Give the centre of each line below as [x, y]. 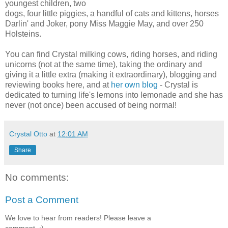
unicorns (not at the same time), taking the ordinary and [104, 65]
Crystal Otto [28, 134]
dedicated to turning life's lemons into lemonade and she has [114, 95]
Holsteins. [23, 34]
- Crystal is [178, 85]
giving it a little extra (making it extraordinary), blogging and [111, 75]
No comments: [37, 178]
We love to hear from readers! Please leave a [78, 218]
